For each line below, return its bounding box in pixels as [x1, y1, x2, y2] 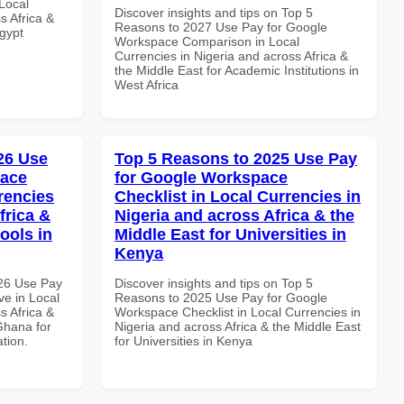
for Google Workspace [115, 168, 288, 187]
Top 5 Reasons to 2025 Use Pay [115, 149, 357, 168]
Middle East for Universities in [115, 225, 346, 243]
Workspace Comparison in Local [115, 33, 299, 49]
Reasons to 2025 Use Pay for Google [115, 289, 327, 305]
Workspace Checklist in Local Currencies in [115, 304, 361, 319]
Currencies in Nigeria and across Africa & [115, 48, 348, 63]
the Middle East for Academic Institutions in [115, 62, 359, 78]
